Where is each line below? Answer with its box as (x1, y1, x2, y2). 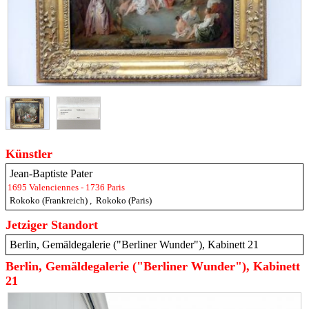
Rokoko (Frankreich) (10, 195, 88, 206)
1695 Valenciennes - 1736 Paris (8, 182, 125, 193)
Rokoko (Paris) (96, 195, 152, 206)
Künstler (6, 147, 52, 161)
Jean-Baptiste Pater (10, 168, 92, 180)
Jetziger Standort (6, 218, 98, 232)
